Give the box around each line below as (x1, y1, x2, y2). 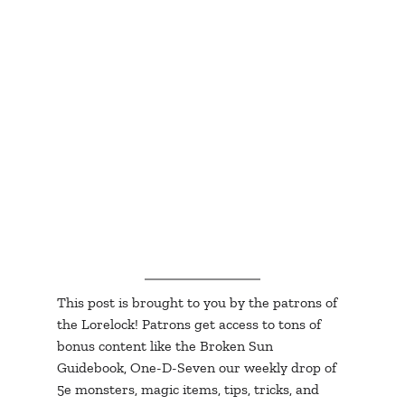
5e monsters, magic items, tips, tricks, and (56, 381, 323, 399)
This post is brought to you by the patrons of (56, 294, 341, 312)
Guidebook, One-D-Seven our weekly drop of (56, 359, 340, 377)
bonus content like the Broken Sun (56, 337, 277, 355)
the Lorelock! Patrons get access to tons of (56, 316, 325, 334)
